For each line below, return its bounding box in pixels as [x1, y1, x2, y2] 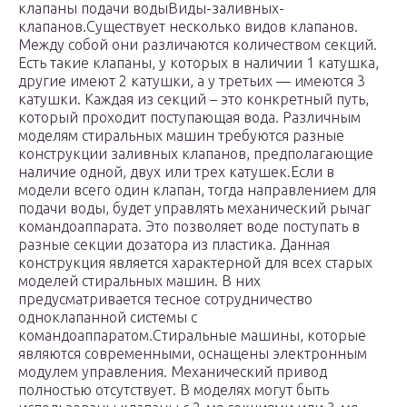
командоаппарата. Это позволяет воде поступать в [18, 218, 360, 235]
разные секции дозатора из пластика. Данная [18, 236, 330, 253]
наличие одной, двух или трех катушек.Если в [18, 164, 334, 181]
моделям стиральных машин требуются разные [18, 127, 344, 144]
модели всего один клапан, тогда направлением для [18, 182, 376, 199]
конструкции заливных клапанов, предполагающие [18, 145, 373, 163]
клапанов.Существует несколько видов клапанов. [18, 18, 358, 35]
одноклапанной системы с [18, 309, 197, 326]
